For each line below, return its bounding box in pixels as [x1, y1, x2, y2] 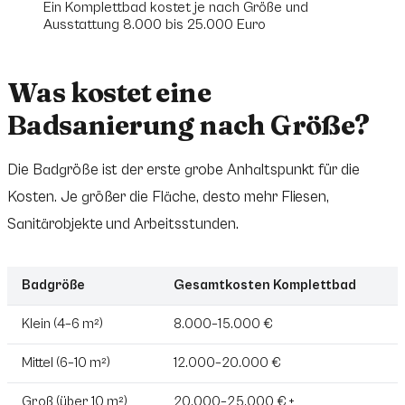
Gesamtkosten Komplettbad [174, 278, 356, 294]
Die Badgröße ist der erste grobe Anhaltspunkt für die [7, 161, 361, 180]
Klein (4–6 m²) [22, 316, 103, 333]
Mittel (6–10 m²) [22, 355, 110, 372]
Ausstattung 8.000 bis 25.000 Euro [43, 16, 266, 33]
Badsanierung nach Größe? [7, 108, 370, 143]
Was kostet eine [7, 76, 211, 110]
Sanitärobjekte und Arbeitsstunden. [7, 215, 239, 234]
